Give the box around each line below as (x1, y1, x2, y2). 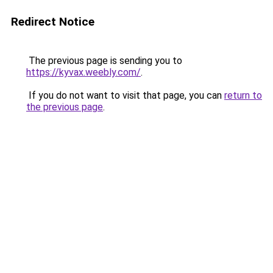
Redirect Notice (11, 15, 94, 29)
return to (224, 90, 262, 101)
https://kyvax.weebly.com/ (26, 66, 141, 78)
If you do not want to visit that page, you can (26, 90, 224, 101)
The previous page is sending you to (26, 55, 182, 66)
